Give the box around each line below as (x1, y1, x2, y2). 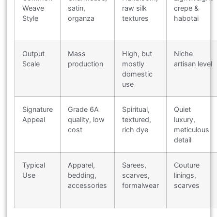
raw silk (122, 3, 147, 12)
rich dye (122, 125, 148, 134)
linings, (174, 170, 196, 179)
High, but (122, 49, 152, 58)
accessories (68, 181, 107, 189)
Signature (22, 105, 53, 113)
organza (68, 14, 94, 22)
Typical (22, 160, 45, 169)
